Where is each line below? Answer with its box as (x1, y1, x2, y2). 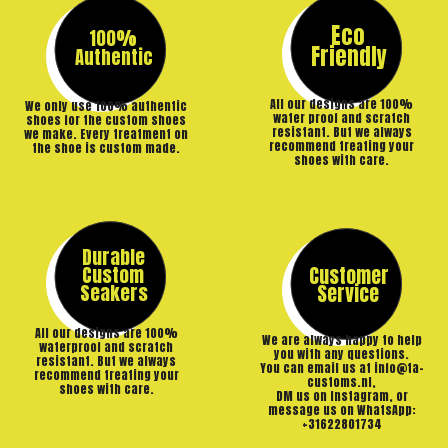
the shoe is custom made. (32, 138, 181, 157)
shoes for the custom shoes (26, 110, 187, 129)
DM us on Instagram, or (275, 387, 408, 406)
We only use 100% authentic (25, 96, 188, 115)
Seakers (80, 278, 149, 307)
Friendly (310, 40, 387, 74)
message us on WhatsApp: (267, 401, 416, 420)
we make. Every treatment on (24, 124, 189, 143)
